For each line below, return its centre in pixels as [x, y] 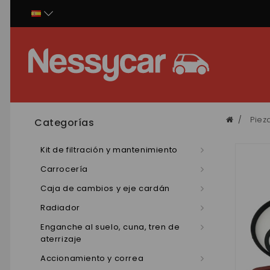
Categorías [64, 123]
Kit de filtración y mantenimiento [109, 150]
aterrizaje [61, 239]
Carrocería [64, 169]
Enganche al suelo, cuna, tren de [110, 227]
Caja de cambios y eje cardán [105, 188]
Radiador [60, 208]
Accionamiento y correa [92, 258]
